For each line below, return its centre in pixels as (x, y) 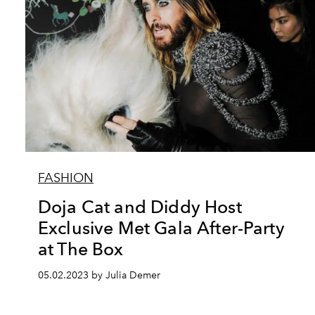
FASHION (66, 178)
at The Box (81, 249)
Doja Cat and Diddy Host (140, 207)
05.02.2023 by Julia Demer (99, 275)
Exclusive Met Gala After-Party (161, 228)
